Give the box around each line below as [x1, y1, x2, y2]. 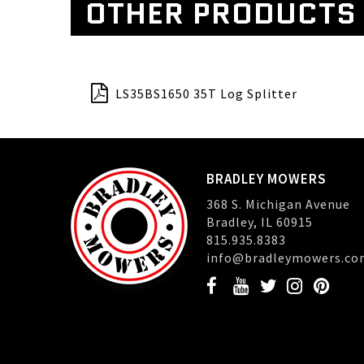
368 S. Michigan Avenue [206, 196, 350, 212]
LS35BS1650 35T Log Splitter [115, 85, 297, 102]
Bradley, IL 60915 [206, 214, 313, 230]
